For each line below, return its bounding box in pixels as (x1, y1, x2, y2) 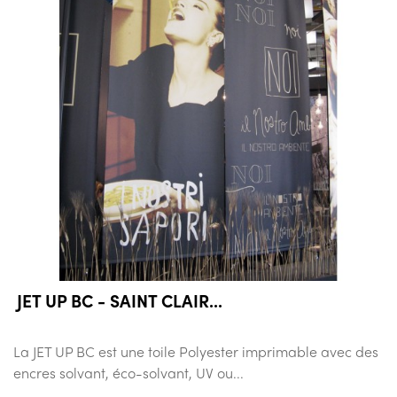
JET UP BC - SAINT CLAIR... (17, 288, 222, 314)
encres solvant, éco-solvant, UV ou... (13, 362, 244, 384)
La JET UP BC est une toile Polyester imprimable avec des (13, 341, 378, 362)
